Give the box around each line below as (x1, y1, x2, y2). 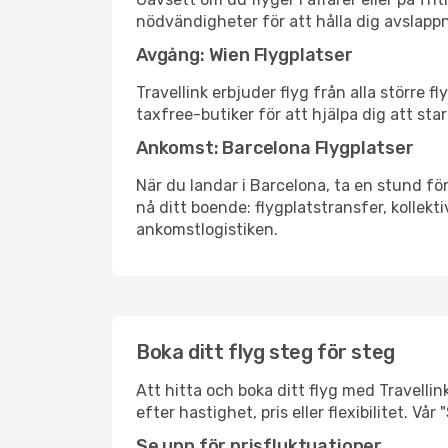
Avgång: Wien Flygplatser (136, 44, 353, 66)
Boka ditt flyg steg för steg (136, 340, 395, 364)
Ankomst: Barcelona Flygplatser (136, 137, 414, 159)
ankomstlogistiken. (136, 220, 278, 239)
